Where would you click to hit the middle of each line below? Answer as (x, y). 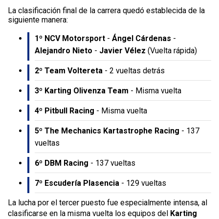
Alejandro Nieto (64, 50)
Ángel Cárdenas (142, 38)
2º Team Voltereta (69, 70)
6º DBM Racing (62, 163)
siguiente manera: (38, 20)
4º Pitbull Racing (65, 110)
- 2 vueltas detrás (134, 70)
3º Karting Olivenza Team (82, 90)
